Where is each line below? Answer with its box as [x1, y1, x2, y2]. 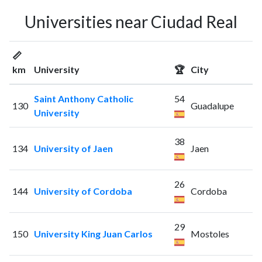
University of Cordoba [33, 185, 132, 197]
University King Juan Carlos [33, 228, 153, 240]
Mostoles [190, 228, 229, 240]
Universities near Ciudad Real [25, 12, 237, 32]
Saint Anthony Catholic [33, 93, 133, 105]
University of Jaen [33, 143, 113, 154]
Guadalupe [190, 100, 234, 112]
